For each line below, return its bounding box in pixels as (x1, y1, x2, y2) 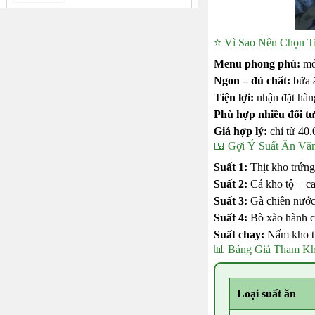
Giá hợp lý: (213, 125, 267, 138)
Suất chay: (213, 229, 264, 241)
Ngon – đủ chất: (213, 75, 290, 87)
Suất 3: (213, 195, 247, 207)
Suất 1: (213, 161, 247, 174)
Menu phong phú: (213, 58, 300, 70)
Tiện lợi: (213, 91, 254, 104)
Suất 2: (213, 178, 247, 191)
